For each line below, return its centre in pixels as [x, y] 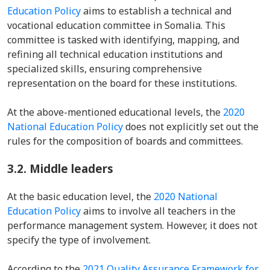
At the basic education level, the [80, 196]
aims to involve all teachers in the [158, 211]
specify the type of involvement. [81, 240]
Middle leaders [71, 168]
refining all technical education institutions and [115, 54]
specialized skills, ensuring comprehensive [105, 69]
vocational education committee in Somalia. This [116, 25]
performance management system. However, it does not [132, 225]
